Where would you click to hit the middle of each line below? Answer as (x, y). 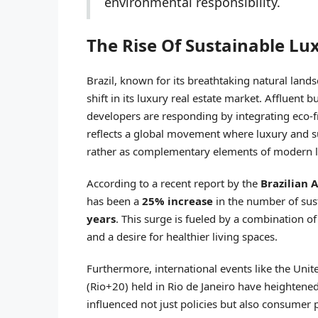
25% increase (177, 201)
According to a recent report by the (174, 183)
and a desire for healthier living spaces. (182, 236)
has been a (114, 201)
